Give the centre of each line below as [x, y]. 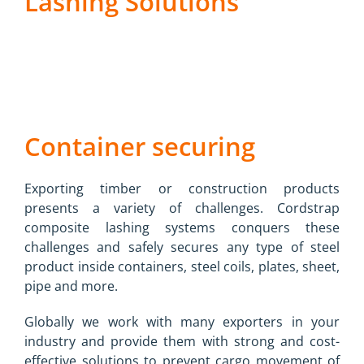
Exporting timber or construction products [182, 189]
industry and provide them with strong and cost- [182, 342]
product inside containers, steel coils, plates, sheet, [182, 267]
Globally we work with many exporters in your [182, 322]
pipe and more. [71, 286]
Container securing [140, 146]
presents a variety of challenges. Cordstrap [182, 208]
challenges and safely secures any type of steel [182, 247]
